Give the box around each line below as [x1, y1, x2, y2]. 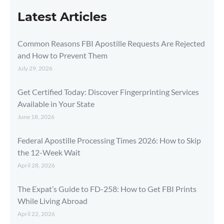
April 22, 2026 [17, 209, 55, 217]
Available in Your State [17, 98, 94, 108]
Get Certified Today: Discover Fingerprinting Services [17, 86, 199, 96]
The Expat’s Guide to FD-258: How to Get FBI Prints [17, 183, 196, 193]
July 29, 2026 [17, 64, 52, 72]
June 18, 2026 [17, 112, 54, 120]
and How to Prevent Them [17, 50, 107, 60]
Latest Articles [17, 9, 107, 24]
